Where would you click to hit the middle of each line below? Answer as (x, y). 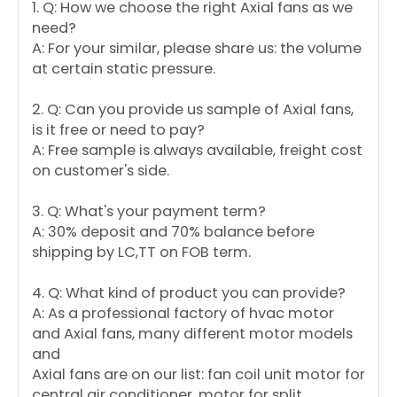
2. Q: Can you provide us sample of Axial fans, (193, 109)
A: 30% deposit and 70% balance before (173, 232)
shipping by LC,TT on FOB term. (141, 252)
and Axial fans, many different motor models (192, 334)
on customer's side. (101, 171)
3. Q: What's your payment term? (149, 211)
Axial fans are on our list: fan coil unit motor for (198, 374)
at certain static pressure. (124, 69)
